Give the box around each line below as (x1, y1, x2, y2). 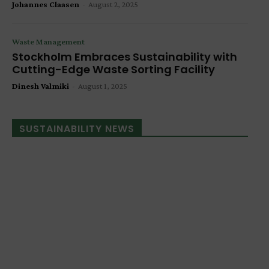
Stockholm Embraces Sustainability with (12, 49, 237, 65)
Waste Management (12, 37, 85, 47)
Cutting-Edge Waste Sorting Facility (12, 62, 215, 77)
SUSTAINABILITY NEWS (19, 122, 134, 136)
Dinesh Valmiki (12, 81, 69, 91)
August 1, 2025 (78, 81, 127, 91)
